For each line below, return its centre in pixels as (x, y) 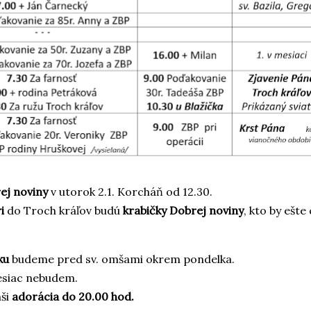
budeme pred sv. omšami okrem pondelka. (123, 259)
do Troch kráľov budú (65, 210)
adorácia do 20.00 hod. (73, 296)
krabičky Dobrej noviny (183, 210)
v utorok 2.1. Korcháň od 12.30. (133, 191)
